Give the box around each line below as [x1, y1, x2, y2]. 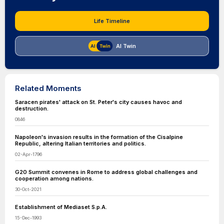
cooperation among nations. [15, 175, 93, 182]
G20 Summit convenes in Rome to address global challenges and [15, 168, 197, 175]
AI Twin [116, 42, 136, 49]
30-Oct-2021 [15, 186, 41, 192]
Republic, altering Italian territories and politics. [15, 140, 146, 147]
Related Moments [15, 83, 81, 93]
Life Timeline [94, 17, 130, 24]
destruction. [15, 105, 48, 112]
